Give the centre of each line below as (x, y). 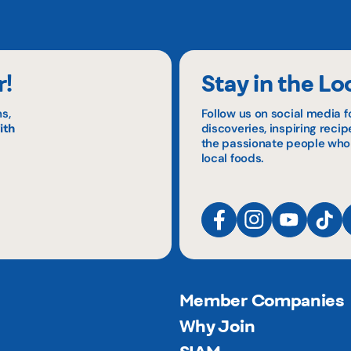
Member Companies (262, 300)
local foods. (233, 158)
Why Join (217, 326)
